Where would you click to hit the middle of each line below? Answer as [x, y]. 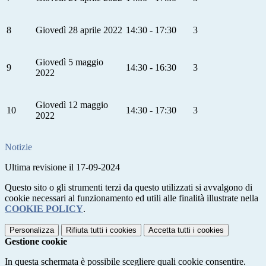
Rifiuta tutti [85, 230]
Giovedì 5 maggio [69, 62]
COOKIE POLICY [44, 208]
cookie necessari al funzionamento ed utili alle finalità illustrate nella [132, 198]
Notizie [18, 147]
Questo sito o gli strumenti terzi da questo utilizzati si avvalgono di [129, 187]
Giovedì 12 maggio [72, 104]
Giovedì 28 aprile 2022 [79, 30]
